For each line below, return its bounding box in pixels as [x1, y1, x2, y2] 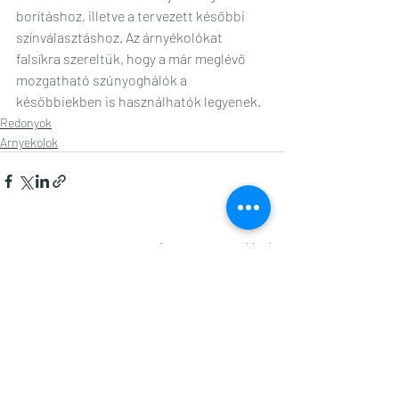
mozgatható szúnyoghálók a [16, 70, 190, 88]
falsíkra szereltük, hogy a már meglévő [16, 49, 248, 67]
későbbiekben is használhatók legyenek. [16, 92, 261, 110]
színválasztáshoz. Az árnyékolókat [16, 28, 225, 45]
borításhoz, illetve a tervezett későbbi [16, 6, 248, 24]
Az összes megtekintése [158, 239, 285, 255]
